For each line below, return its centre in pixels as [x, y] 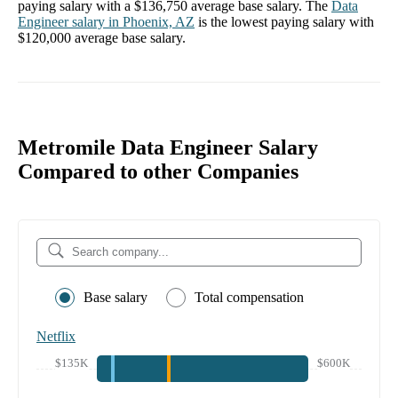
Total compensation [249, 297]
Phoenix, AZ [159, 22]
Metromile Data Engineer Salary [168, 148]
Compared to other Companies [158, 172]
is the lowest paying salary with [286, 22]
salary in [96, 22]
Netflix [56, 336]
